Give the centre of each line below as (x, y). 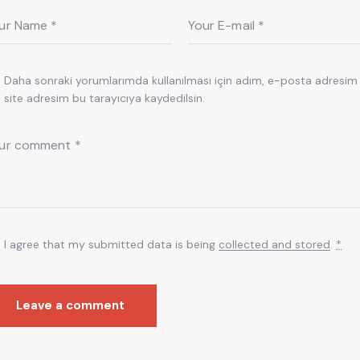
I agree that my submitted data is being (112, 244)
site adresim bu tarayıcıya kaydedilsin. (105, 98)
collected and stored (275, 244)
